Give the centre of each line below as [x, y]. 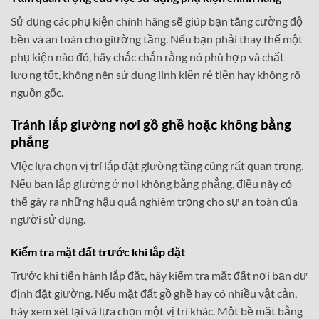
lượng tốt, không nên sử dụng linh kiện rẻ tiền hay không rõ [156, 74]
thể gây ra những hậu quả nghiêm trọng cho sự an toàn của [154, 202]
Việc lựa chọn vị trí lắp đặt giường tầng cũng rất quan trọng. [157, 166]
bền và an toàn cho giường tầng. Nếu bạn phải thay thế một [157, 38]
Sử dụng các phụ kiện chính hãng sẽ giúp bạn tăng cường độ [157, 21]
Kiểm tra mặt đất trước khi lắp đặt [98, 252]
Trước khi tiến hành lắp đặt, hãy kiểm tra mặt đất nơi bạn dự [159, 276]
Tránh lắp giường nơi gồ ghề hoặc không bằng [151, 124]
